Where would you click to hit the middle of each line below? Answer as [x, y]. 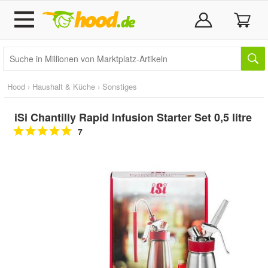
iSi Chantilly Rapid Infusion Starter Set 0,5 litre [133, 117]
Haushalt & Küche [64, 86]
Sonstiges [120, 86]
